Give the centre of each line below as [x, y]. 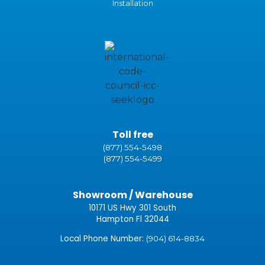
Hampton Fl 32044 [132, 219]
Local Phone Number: [103, 239]
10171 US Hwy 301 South [132, 208]
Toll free [132, 135]
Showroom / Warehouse [132, 195]
